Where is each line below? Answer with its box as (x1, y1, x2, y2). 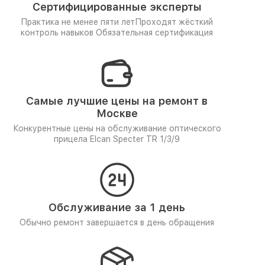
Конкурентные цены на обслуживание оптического (12, 124, 221, 133)
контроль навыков (21, 28, 96, 37)
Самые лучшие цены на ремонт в (26, 95, 208, 107)
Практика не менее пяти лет (21, 17, 135, 27)
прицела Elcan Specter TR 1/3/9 (54, 134, 180, 144)
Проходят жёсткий (135, 17, 213, 27)
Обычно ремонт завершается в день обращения (20, 218, 214, 227)
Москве (96, 107, 138, 119)
